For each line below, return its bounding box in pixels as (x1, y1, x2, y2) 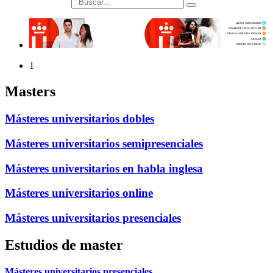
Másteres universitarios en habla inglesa (5, 161, 203, 175)
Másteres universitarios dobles (5, 112, 154, 126)
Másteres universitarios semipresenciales (5, 136, 203, 150)
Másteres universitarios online (5, 186, 153, 200)
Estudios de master (5, 236, 123, 253)
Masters (5, 83, 55, 100)
